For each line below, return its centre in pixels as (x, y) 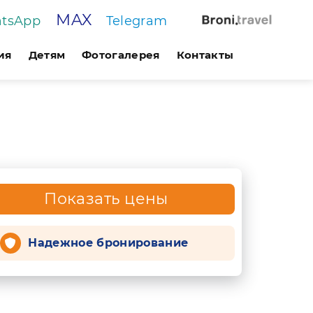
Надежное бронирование (108, 243)
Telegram (137, 21)
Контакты (205, 55)
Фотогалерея (121, 55)
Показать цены (106, 199)
